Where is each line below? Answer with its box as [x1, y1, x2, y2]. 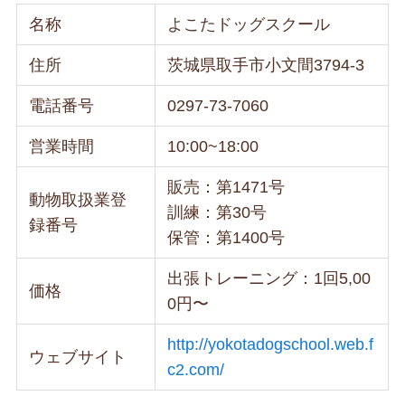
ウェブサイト [29, 348, 127, 367]
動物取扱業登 [29, 191, 127, 210]
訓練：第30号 [167, 203, 268, 222]
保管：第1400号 [167, 229, 286, 248]
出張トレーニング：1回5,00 [167, 269, 372, 288]
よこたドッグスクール [167, 15, 331, 34]
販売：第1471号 [167, 178, 286, 197]
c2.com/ [167, 361, 225, 380]
